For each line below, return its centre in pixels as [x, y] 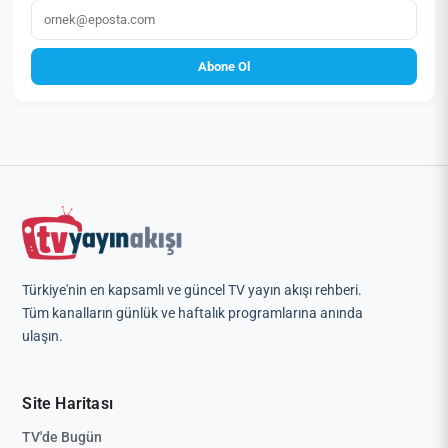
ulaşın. [43, 335]
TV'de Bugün [62, 436]
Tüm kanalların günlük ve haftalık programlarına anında [193, 312]
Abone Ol [224, 66]
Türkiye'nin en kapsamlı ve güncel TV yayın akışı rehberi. [192, 289]
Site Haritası [67, 403]
